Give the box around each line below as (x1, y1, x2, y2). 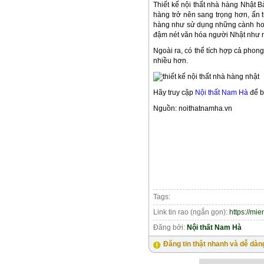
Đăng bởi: (153, 223, 187, 232)
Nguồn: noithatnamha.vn (153, 104, 232, 113)
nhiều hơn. (153, 56, 188, 65)
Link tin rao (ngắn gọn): (153, 208, 229, 217)
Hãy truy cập (153, 88, 195, 97)
